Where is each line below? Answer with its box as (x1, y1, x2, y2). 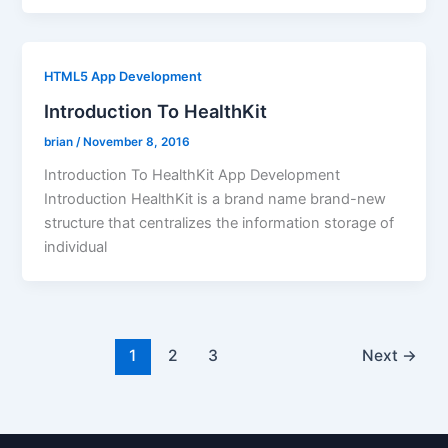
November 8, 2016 (83, 134, 191, 149)
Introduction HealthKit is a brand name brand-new (44, 189, 387, 208)
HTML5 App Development (44, 69, 203, 85)
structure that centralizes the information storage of (44, 213, 395, 232)
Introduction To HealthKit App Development (44, 165, 341, 184)
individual (44, 237, 108, 256)
